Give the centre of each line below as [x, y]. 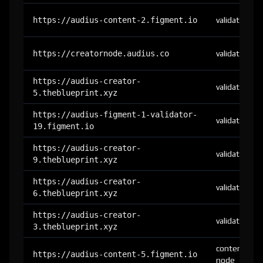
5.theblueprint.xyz [75, 93]
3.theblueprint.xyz [75, 227]
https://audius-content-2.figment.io [115, 20]
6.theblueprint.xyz [75, 193]
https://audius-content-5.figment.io [115, 254]
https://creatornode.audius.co [101, 53]
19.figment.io [63, 126]
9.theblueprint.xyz [75, 160]
